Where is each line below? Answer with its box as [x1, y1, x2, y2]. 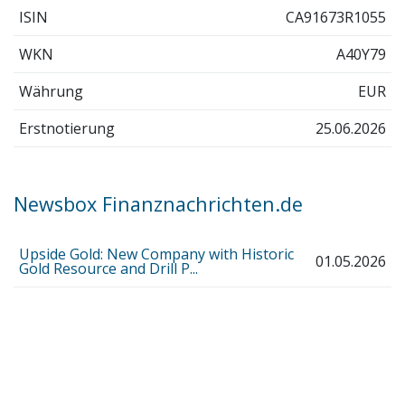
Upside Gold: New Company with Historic [18, 244, 294, 265]
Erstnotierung [18, 118, 115, 138]
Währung [18, 80, 83, 101]
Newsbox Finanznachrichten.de [14, 190, 303, 217]
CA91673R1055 [286, 6, 387, 27]
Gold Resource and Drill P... [18, 259, 198, 279]
